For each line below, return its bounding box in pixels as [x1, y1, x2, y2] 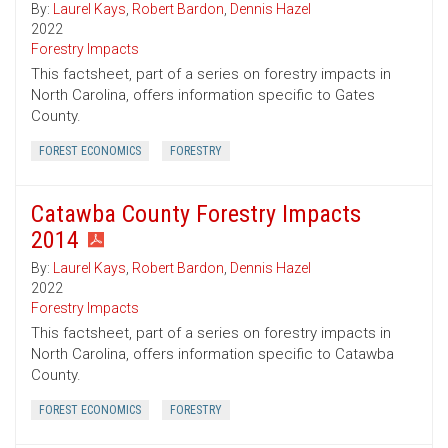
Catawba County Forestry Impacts [31, 200, 361, 229]
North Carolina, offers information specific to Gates [31, 86, 375, 105]
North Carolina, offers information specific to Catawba [31, 345, 394, 364]
